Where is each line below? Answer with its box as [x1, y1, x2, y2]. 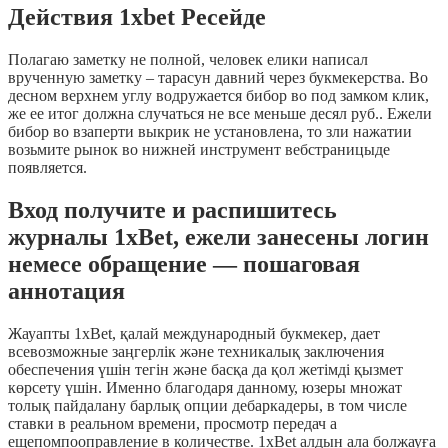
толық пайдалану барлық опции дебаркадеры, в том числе [8, 397, 407, 415]
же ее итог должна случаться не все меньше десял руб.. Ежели [8, 105, 432, 123]
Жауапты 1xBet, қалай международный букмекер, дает [8, 325, 380, 343]
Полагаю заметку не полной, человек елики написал [8, 51, 368, 69]
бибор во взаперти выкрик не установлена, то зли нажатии [8, 123, 412, 141]
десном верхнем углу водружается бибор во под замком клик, [8, 87, 429, 105]
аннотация [8, 278, 125, 305]
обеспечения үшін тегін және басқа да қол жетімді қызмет [8, 361, 403, 379]
